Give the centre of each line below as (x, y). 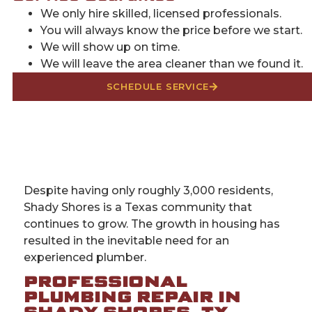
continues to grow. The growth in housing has (152, 224)
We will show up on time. (110, 47)
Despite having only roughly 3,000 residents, (148, 190)
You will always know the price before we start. (171, 31)
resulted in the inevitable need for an (126, 240)
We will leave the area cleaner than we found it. (171, 64)
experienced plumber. (85, 257)
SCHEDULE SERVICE (158, 87)
